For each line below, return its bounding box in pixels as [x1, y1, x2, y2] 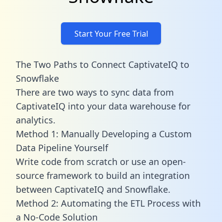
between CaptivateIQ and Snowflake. [16, 183, 170, 195]
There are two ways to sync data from [16, 86, 174, 98]
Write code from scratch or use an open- [16, 155, 186, 167]
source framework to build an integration [16, 169, 190, 181]
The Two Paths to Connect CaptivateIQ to [16, 58, 189, 70]
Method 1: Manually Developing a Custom [16, 127, 192, 140]
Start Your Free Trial [74, 28, 148, 39]
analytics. [16, 113, 55, 126]
